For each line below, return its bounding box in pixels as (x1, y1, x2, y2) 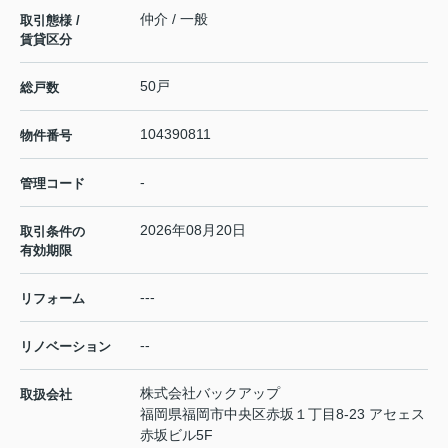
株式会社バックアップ (140, 384, 280, 401)
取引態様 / (20, 12, 80, 28)
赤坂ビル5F (140, 426, 213, 443)
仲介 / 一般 (140, 10, 208, 27)
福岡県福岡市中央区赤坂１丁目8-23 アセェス (140, 405, 425, 422)
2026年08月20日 (140, 221, 246, 238)
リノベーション (20, 338, 111, 354)
